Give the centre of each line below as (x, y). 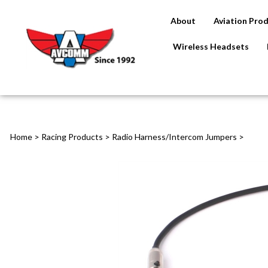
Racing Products (72, 137)
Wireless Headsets (211, 46)
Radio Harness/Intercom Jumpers (174, 137)
